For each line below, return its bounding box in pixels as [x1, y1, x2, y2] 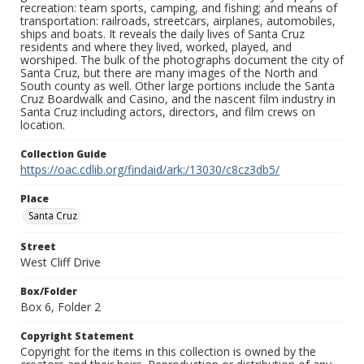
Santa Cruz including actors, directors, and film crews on [20, 104, 315, 120]
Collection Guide [20, 147, 106, 162]
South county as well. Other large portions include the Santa [20, 78, 335, 94]
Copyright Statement [20, 329, 134, 344]
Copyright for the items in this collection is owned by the [20, 344, 316, 360]
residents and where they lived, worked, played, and [20, 39, 292, 55]
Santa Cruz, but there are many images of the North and [20, 65, 318, 81]
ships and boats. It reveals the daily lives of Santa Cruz [20, 26, 305, 42]
